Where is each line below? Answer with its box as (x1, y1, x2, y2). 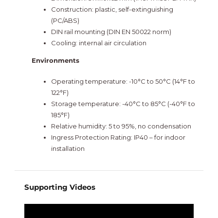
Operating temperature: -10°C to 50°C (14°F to (51, 77, 195, 86)
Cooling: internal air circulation (51, 39, 146, 47)
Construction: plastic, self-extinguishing (51, 5, 173, 14)
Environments (31, 56, 79, 65)
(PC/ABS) (51, 17, 79, 25)
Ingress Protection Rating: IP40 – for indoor (51, 133, 185, 142)
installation (51, 145, 85, 153)
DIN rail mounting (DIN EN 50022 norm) (51, 28, 171, 36)
